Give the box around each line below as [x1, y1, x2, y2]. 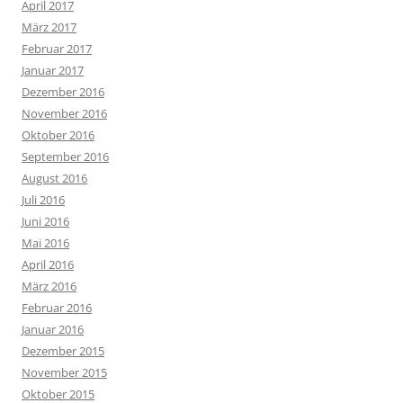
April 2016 [22, 256, 74, 273]
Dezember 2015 [22, 343, 104, 359]
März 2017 [22, 19, 76, 35]
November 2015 [22, 364, 107, 381]
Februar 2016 [22, 300, 92, 316]
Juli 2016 [22, 192, 65, 208]
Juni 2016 [22, 213, 69, 229]
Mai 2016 [22, 235, 69, 251]
